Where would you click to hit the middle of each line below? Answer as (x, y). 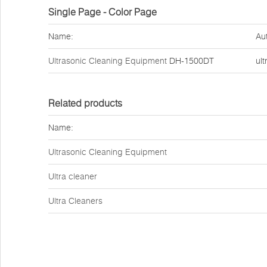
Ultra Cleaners (75, 201)
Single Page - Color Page (103, 12)
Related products (85, 103)
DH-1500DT (192, 61)
